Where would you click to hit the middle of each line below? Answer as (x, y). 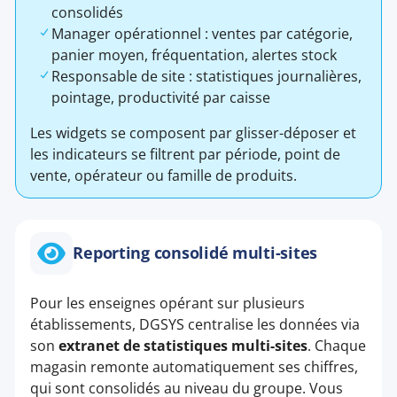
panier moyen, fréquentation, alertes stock (195, 55)
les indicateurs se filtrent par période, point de (186, 155)
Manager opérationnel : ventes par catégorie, (202, 34)
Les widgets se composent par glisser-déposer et (194, 133)
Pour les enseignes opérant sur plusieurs (168, 303)
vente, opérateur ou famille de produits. (164, 176)
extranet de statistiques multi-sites (183, 345)
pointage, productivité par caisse (161, 98)
